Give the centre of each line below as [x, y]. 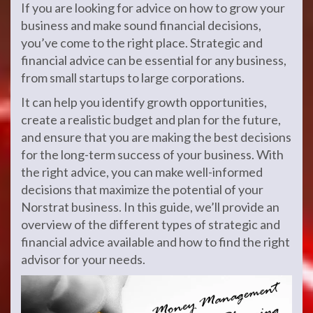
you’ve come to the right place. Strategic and [142, 43]
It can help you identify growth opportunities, [144, 102]
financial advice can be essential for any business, [154, 60]
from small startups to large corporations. [133, 78]
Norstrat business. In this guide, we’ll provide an [150, 207]
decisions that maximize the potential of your [142, 189]
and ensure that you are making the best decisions [156, 137]
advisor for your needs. [83, 259]
